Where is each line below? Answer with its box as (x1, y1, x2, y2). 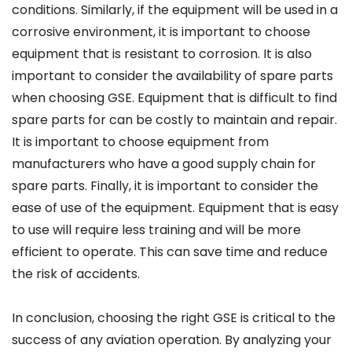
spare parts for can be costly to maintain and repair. (12, 111, 337, 130)
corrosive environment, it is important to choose (12, 23, 310, 42)
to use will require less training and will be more (12, 221, 301, 240)
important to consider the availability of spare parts (12, 67, 333, 86)
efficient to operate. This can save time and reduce (12, 243, 328, 262)
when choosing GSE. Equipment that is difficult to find (12, 89, 337, 108)
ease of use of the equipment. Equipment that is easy (12, 199, 339, 218)
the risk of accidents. (12, 265, 140, 284)
